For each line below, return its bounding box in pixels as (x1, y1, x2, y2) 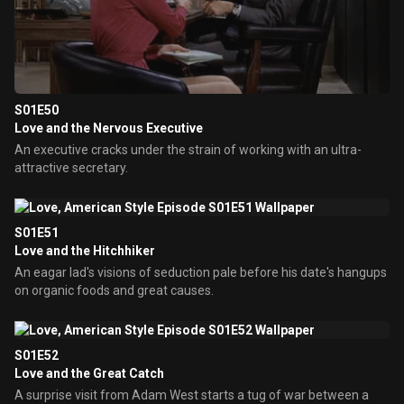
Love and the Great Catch (14, 366, 164, 381)
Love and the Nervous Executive (14, 121, 203, 135)
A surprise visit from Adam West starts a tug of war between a (14, 388, 369, 402)
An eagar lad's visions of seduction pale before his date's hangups (14, 265, 387, 280)
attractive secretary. (14, 161, 128, 175)
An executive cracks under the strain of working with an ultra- (14, 142, 362, 157)
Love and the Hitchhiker (14, 243, 155, 258)
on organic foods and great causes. (14, 283, 214, 298)
